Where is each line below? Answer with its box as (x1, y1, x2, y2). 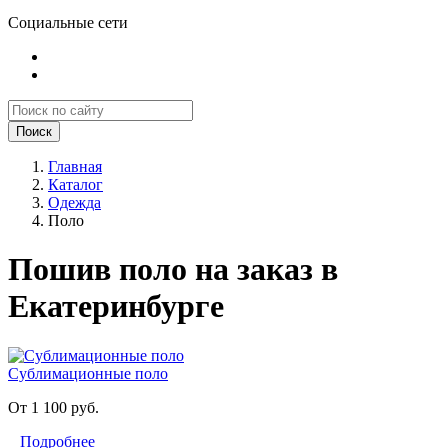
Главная (48, 158, 102, 175)
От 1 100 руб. (8, 398, 99, 416)
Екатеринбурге (8, 288, 224, 325)
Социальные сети (8, 14, 128, 31)
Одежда (48, 194, 101, 211)
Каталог (48, 176, 103, 193)
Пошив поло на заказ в (8, 251, 338, 288)
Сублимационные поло (8, 364, 168, 382)
